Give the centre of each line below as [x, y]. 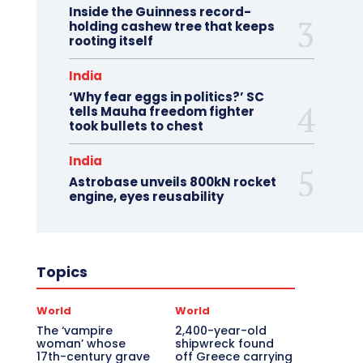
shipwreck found [225, 344]
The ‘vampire [74, 331]
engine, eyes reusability [146, 197]
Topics [62, 272]
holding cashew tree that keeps [171, 27]
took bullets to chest [136, 126]
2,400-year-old [221, 331]
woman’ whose [81, 344]
